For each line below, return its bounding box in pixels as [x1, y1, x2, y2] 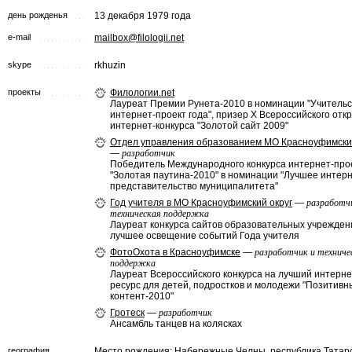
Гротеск [110, 307, 145, 318]
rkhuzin [94, 60, 126, 71]
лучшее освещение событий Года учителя [110, 230, 299, 241]
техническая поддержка [110, 208, 209, 219]
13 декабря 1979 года [94, 10, 191, 21]
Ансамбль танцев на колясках [110, 318, 242, 329]
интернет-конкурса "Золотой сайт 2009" [110, 120, 288, 131]
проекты [8, 87, 41, 97]
